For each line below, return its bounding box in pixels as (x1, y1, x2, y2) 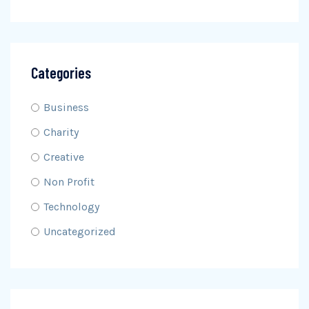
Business (43, 101, 89, 114)
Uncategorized (43, 225, 116, 238)
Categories (31, 63, 91, 81)
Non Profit (43, 175, 94, 188)
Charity (43, 126, 79, 139)
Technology (43, 200, 99, 213)
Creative (43, 150, 84, 163)
